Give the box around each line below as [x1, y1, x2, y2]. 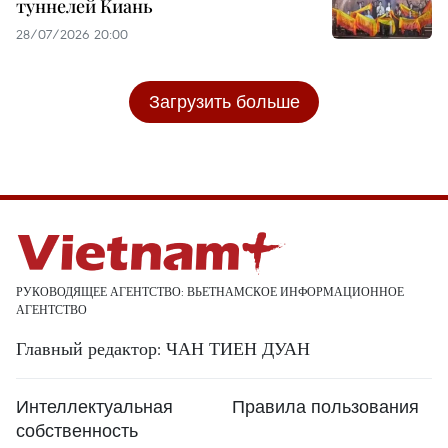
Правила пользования [232, 395, 419, 419]
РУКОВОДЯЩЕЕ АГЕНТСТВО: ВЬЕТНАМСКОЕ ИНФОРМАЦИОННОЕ [16, 284, 404, 300]
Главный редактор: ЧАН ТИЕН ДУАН [16, 337, 310, 361]
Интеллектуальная [16, 395, 173, 419]
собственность [16, 419, 138, 443]
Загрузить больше [148, 90, 300, 114]
